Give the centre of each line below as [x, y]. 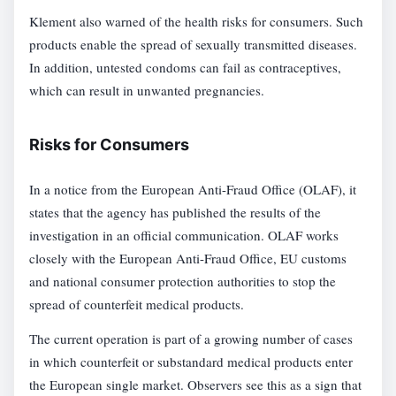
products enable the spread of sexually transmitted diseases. [194, 45]
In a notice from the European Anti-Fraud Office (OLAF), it [193, 190]
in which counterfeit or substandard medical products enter [191, 361]
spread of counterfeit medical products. [137, 305]
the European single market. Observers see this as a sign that [196, 384]
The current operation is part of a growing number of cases [191, 338]
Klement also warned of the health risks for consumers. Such [197, 22]
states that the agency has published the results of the [175, 213]
